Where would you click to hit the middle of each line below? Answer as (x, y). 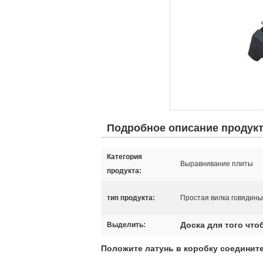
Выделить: (126, 225)
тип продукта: (131, 198)
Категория (124, 157)
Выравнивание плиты (217, 164)
